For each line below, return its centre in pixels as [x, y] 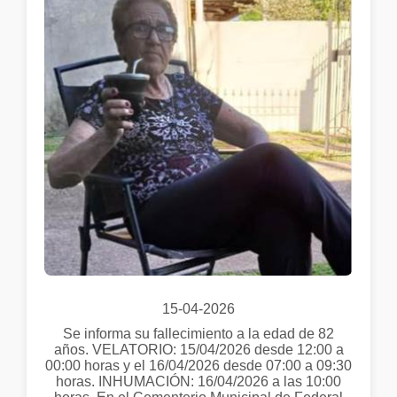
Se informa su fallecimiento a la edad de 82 [198, 334]
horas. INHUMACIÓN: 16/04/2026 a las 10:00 [198, 382]
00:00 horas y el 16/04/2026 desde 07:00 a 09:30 [198, 366]
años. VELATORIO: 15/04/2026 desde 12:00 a [198, 350]
